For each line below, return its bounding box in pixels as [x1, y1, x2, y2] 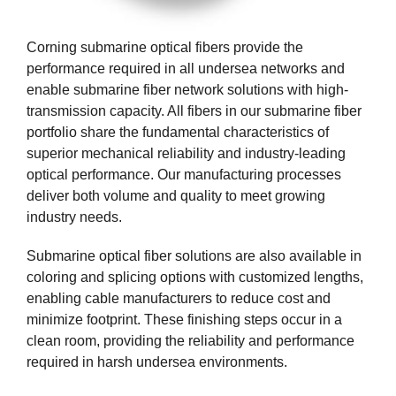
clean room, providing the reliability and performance [27, 333, 354, 349]
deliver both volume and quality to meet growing [27, 188, 325, 204]
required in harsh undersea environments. [27, 354, 287, 370]
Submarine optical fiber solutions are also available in [27, 248, 362, 264]
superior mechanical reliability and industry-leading [27, 146, 346, 162]
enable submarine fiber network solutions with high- [27, 82, 348, 98]
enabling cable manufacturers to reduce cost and [27, 291, 331, 307]
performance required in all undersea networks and [27, 61, 345, 77]
